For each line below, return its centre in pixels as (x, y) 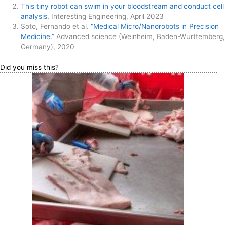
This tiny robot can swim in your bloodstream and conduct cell (123, 6)
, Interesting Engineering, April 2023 (106, 16)
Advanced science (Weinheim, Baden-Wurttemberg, (140, 37)
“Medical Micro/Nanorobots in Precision (155, 27)
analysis (34, 16)
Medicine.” (38, 37)
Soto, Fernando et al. (56, 27)
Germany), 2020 (48, 47)
